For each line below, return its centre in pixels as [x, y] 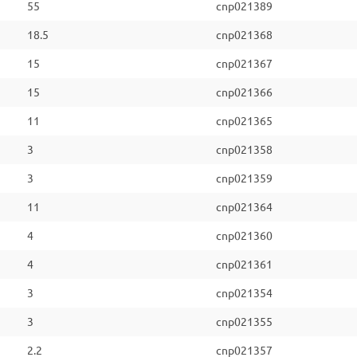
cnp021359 [244, 178]
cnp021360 [244, 236]
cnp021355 [244, 322]
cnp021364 [244, 207]
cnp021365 [244, 121]
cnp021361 [244, 265]
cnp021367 [244, 64]
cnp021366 [244, 92]
